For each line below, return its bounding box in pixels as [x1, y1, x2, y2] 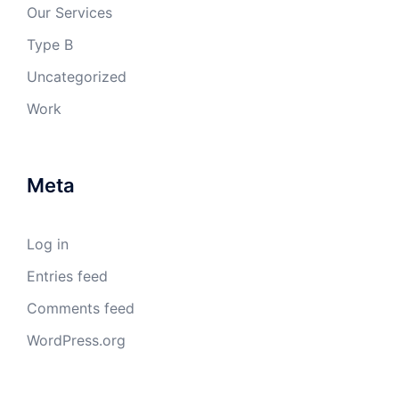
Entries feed [27, 267, 108, 285]
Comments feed [27, 299, 134, 317]
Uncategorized [27, 68, 126, 85]
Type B [27, 36, 73, 53]
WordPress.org [27, 331, 126, 349]
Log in [27, 235, 69, 253]
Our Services [27, 4, 112, 21]
